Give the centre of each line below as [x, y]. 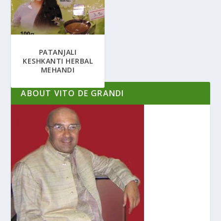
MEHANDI [58, 70]
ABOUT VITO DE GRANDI [73, 93]
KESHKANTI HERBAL [58, 61]
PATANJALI [58, 52]
